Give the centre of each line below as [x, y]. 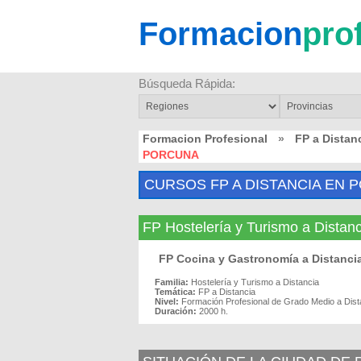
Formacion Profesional [205, 139]
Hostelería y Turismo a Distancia [255, 282]
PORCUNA [171, 155]
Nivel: [167, 301]
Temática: [175, 292]
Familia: [172, 282]
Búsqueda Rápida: [187, 83]
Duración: [176, 311]
